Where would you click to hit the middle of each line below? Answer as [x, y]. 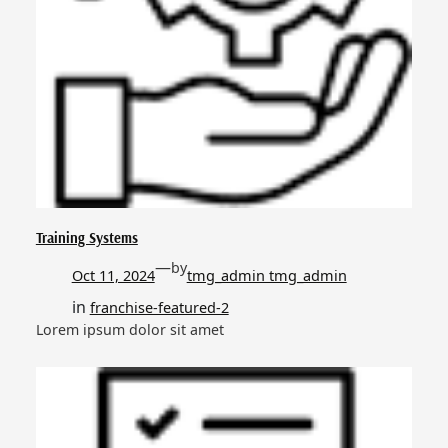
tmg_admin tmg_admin [266, 276]
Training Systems [86, 238]
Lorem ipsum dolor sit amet [129, 330]
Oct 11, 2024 [113, 276]
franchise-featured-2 [159, 308]
